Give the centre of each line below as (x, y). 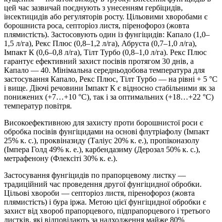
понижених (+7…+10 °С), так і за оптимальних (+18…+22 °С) (109, 97)
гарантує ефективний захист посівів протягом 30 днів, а (99, 61)
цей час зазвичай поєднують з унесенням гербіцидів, (93, 8)
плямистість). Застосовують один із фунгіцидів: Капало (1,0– (107, 35)
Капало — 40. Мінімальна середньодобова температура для (104, 70)
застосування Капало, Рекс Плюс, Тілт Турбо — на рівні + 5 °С (111, 79)
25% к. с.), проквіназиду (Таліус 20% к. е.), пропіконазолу (102, 141)
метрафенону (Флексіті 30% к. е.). (61, 159)
